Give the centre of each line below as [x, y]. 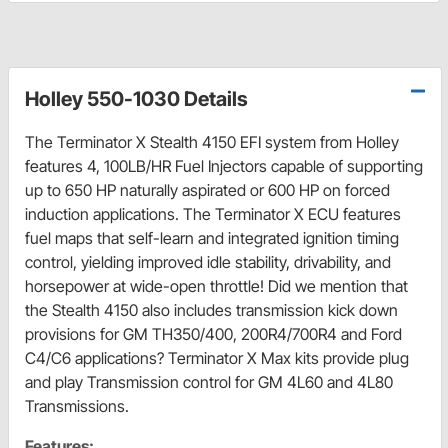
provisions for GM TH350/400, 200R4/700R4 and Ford [213, 334]
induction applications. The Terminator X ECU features [213, 214]
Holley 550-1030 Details [136, 99]
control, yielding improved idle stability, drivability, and [208, 262]
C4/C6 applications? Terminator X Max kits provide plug [217, 358]
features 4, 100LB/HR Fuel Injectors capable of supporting [224, 166]
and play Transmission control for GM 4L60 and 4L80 [209, 382]
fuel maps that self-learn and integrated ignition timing [212, 238]
